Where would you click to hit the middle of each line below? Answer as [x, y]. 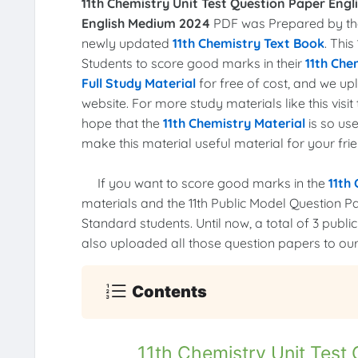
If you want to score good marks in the [205, 183]
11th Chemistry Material [234, 123]
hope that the [122, 123]
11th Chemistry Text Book [248, 44]
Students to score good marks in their [193, 64]
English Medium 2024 [145, 24]
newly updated [127, 44]
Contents [170, 291]
